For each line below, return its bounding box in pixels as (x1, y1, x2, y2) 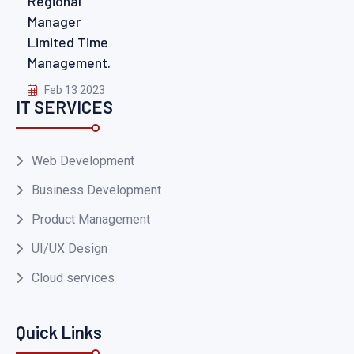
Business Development (32, 182, 161, 198)
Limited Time (28, 33, 108, 51)
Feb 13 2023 (42, 84, 105, 97)
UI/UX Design (32, 240, 107, 256)
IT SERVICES (16, 96, 113, 117)
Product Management (32, 211, 150, 227)
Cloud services (32, 269, 115, 285)
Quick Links (16, 322, 102, 342)
